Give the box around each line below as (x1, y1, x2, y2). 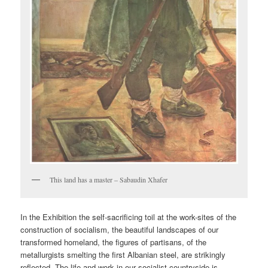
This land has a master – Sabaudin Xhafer (50, 174, 168, 184)
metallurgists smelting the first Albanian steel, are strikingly (20, 249, 226, 261)
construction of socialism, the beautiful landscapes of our (20, 224, 219, 236)
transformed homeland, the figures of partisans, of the (20, 236, 207, 248)
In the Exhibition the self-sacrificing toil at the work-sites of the (20, 211, 237, 223)
